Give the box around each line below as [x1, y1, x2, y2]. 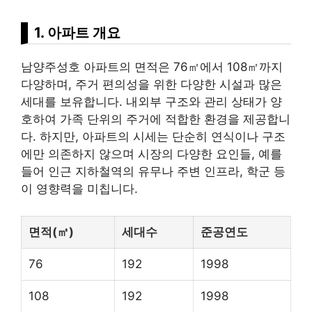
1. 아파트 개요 [34, 24, 120, 42]
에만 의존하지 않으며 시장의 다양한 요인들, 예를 [21, 147, 282, 162]
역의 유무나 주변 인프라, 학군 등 [111, 164, 286, 179]
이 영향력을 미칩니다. [21, 182, 138, 196]
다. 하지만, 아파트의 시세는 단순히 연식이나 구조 [21, 130, 286, 144]
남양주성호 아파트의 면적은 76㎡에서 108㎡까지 [21, 60, 283, 75]
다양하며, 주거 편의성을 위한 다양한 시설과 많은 [21, 77, 282, 92]
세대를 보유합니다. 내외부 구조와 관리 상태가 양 [21, 95, 282, 109]
